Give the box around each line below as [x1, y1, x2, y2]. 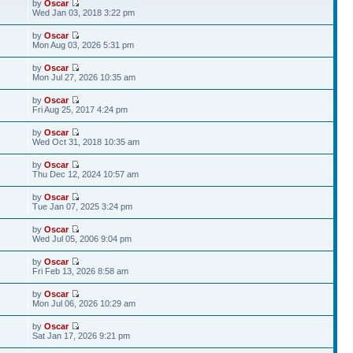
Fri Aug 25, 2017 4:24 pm [32, 105, 128, 114]
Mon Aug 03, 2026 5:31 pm [32, 40, 135, 50]
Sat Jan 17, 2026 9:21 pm [32, 331, 131, 340]
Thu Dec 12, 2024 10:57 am [32, 169, 139, 179]
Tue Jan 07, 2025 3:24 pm [32, 202, 133, 211]
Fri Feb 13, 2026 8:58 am [32, 266, 129, 276]
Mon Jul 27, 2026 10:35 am [32, 72, 136, 82]
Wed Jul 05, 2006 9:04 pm [32, 234, 132, 243]
